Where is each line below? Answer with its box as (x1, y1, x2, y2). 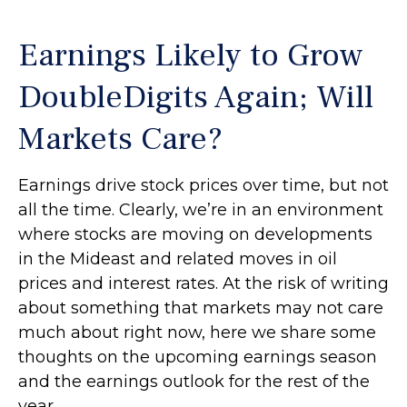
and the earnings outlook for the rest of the (18, 372, 370, 392)
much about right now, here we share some (18, 323, 376, 342)
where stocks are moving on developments (18, 224, 372, 244)
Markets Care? (18, 118, 223, 160)
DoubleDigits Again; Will (18, 76, 373, 118)
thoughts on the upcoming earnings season (18, 347, 377, 367)
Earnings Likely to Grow (18, 35, 363, 76)
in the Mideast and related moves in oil (18, 249, 337, 269)
